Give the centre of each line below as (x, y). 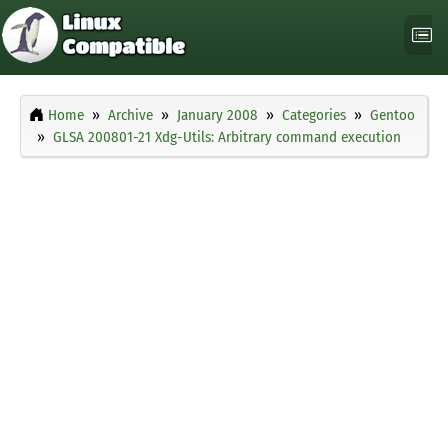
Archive (130, 115)
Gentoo (392, 115)
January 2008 (217, 115)
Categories (314, 115)
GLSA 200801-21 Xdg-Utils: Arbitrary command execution (227, 137)
